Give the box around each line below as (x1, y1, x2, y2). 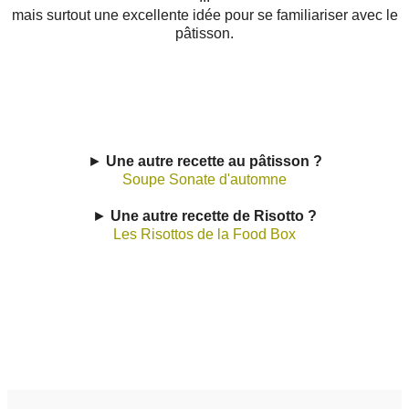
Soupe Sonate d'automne (122, 172, 287, 188)
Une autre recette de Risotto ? (110, 208, 317, 225)
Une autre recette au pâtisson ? (101, 153, 322, 170)
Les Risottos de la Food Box (113, 226, 296, 243)
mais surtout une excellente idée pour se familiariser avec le (11, 7, 398, 24)
